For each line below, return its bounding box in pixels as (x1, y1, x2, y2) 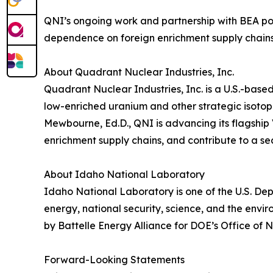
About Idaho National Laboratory (44, 168, 205, 180)
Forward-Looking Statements (44, 253, 185, 266)
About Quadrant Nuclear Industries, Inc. (44, 65, 234, 78)
